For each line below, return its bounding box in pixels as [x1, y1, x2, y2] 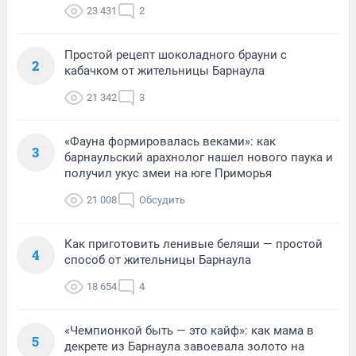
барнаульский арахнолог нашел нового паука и [64, 149, 333, 164]
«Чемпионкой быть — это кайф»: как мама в [64, 323, 314, 338]
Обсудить [139, 193, 185, 206]
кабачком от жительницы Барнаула [64, 63, 265, 78]
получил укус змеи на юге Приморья [64, 165, 272, 180]
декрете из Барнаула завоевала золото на [64, 339, 304, 354]
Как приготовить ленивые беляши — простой [64, 236, 323, 251]
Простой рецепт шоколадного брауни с [64, 47, 287, 62]
